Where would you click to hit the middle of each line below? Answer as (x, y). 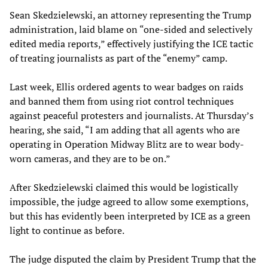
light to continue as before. (67, 230)
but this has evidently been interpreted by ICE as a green (130, 216)
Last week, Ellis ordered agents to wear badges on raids (127, 86)
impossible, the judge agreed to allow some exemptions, (129, 201)
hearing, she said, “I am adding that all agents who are (125, 130)
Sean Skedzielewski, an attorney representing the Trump (130, 15)
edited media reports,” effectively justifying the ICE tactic (131, 43)
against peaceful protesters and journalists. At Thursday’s (132, 115)
